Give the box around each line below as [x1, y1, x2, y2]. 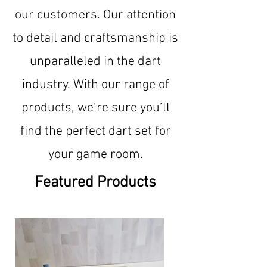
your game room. [48, 147, 143, 163]
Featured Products [35, 173, 156, 192]
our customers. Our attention [15, 7, 176, 23]
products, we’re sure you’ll [21, 100, 170, 116]
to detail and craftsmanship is [13, 30, 178, 46]
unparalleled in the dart [30, 54, 161, 70]
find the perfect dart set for [20, 123, 171, 139]
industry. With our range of [21, 77, 169, 93]
